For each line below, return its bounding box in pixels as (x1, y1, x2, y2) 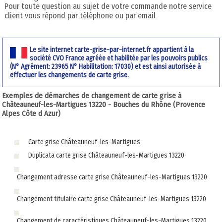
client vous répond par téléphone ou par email (4, 11, 156, 21)
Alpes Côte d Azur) (2, 109, 61, 118)
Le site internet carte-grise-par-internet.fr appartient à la (30, 45, 194, 54)
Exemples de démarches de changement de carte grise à (2, 91, 182, 101)
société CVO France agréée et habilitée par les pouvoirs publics (30, 54, 208, 62)
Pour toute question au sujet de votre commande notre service (4, 1, 212, 11)
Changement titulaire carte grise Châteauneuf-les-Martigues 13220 (17, 195, 207, 204)
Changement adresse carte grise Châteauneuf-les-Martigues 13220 (17, 173, 208, 182)
